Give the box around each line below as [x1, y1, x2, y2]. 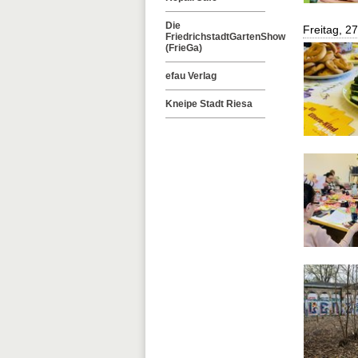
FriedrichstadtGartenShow [165, 31, 285, 42]
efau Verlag [165, 70, 217, 82]
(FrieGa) [165, 42, 202, 54]
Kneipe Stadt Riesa [165, 98, 253, 109]
